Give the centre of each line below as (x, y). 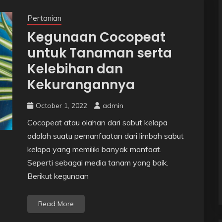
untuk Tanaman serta (99, 53)
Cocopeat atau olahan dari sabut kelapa (97, 123)
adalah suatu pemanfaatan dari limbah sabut (105, 136)
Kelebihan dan (75, 69)
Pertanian (44, 18)
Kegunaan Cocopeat (96, 37)
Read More (56, 204)
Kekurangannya (81, 85)
